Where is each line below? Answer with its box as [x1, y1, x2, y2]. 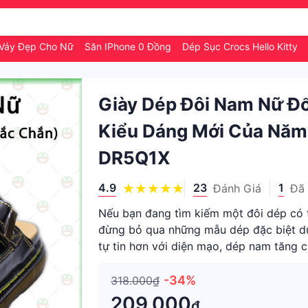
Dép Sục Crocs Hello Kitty [182, 41, 300, 52]
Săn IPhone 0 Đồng [85, 41, 174, 52]
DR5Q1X [98, 147, 171, 168]
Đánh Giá [213, 181, 262, 195]
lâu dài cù [98, 256, 149, 269]
